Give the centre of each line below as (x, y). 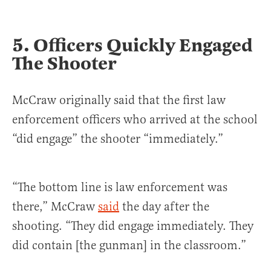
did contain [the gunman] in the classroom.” (129, 245)
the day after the (164, 207)
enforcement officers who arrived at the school (135, 119)
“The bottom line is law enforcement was (120, 187)
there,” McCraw (55, 207)
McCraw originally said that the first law (119, 100)
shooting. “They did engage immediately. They (133, 226)
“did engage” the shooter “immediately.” (118, 139)
